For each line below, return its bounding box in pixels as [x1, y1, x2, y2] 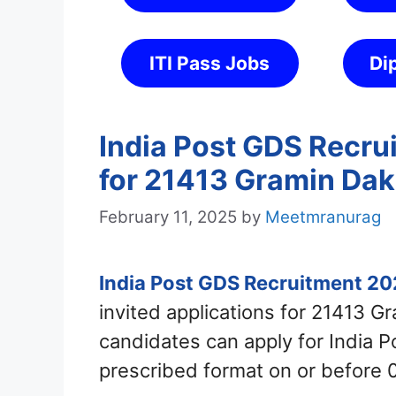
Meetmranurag [265, 207, 381, 228]
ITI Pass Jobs [149, 52, 270, 74]
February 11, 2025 [99, 207, 237, 228]
